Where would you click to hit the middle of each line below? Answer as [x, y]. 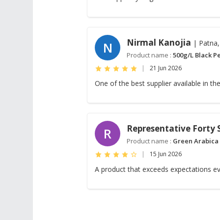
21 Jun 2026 [166, 68]
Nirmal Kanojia [159, 42]
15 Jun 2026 [166, 154]
